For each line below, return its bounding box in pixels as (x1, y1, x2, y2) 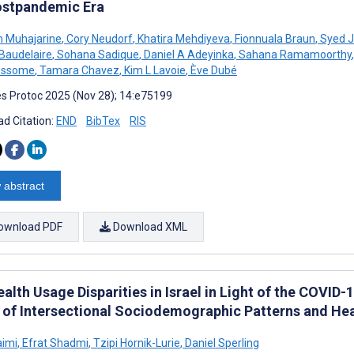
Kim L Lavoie (122, 63, 186, 77)
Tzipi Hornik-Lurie (91, 336, 180, 349)
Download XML (111, 220, 187, 233)
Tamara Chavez (37, 63, 119, 77)
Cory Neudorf (64, 32, 133, 45)
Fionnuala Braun (232, 32, 315, 45)
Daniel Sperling (183, 336, 259, 349)
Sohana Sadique (55, 47, 139, 61)
